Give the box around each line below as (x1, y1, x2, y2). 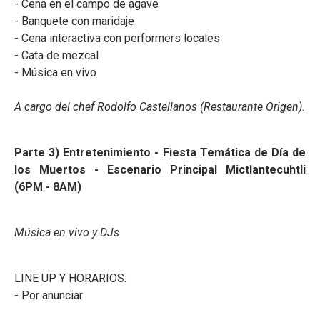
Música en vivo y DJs (14, 225, 119, 239)
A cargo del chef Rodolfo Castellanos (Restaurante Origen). (14, 99, 305, 114)
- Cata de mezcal (14, 48, 99, 62)
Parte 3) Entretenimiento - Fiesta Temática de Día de (14, 145, 306, 159)
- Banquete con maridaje (14, 14, 134, 28)
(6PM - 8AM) (14, 179, 81, 194)
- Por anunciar (14, 288, 83, 302)
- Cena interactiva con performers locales (14, 31, 220, 45)
